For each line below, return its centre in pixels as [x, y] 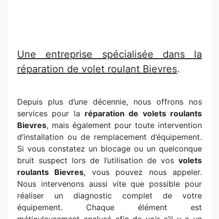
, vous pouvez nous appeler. [143, 172]
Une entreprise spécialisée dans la [109, 54]
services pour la [51, 113]
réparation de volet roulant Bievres [97, 69]
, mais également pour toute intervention [124, 125]
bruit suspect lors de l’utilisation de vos [98, 160]
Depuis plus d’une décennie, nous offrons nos [109, 102]
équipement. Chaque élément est [109, 207]
